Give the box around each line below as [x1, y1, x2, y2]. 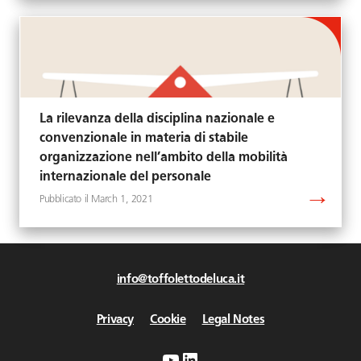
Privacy [96, 313, 134, 326]
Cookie [149, 313, 186, 326]
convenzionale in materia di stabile [39, 131, 248, 145]
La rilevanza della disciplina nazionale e [39, 112, 275, 126]
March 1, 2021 [91, 194, 153, 205]
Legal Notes [201, 313, 265, 326]
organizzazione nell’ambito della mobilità [39, 151, 288, 164]
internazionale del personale [39, 170, 211, 184]
